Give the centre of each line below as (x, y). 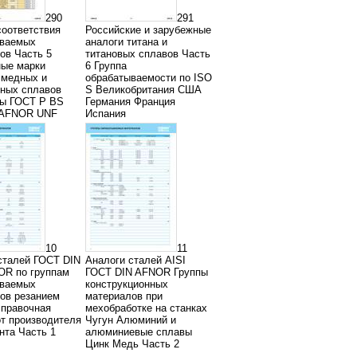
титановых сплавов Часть (148, 54)
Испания (106, 114)
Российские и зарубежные (148, 30)
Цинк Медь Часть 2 (132, 344)
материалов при (124, 296)
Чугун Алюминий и (131, 320)
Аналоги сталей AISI (135, 260)
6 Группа (106, 66)
